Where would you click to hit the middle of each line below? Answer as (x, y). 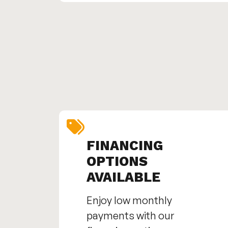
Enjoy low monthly (129, 201)
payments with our (130, 216)
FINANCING (124, 146)
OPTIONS (117, 162)
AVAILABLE (123, 177)
